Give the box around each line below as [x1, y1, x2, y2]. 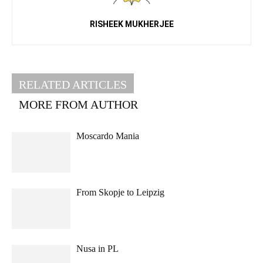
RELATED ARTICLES [19, 78, 127, 92]
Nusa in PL [76, 244, 119, 254]
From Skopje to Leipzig [76, 187, 164, 198]
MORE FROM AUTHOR [19, 98, 138, 112]
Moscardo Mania [76, 131, 139, 141]
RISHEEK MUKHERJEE [89, 19, 174, 29]
